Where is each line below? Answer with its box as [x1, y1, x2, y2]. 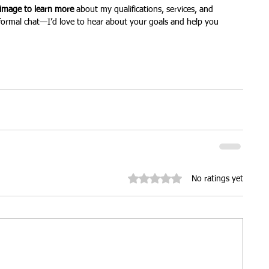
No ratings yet [192, 175, 243, 183]
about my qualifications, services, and [74, 5, 216, 14]
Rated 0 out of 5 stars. [127, 173, 210, 181]
